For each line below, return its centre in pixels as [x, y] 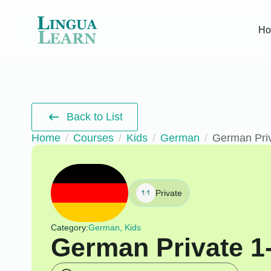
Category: [69, 227]
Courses [93, 138]
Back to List [95, 116]
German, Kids [114, 227]
